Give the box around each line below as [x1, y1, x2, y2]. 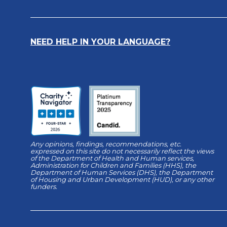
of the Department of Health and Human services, [30, 154, 194, 162]
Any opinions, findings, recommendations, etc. [30, 139, 181, 148]
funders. [30, 182, 59, 191]
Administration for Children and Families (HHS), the [30, 161, 196, 169]
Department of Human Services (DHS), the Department [30, 168, 213, 176]
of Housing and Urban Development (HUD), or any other [30, 175, 214, 183]
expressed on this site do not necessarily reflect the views [30, 146, 214, 155]
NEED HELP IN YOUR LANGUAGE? [30, 36, 170, 47]
